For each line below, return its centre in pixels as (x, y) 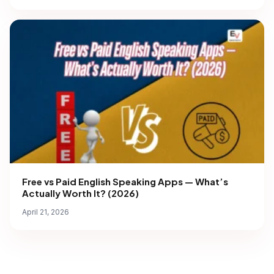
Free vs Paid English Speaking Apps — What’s (125, 181)
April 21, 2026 (46, 212)
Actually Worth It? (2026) (80, 193)
